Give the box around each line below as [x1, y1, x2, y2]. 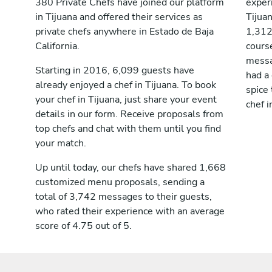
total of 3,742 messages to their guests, [35, 190, 212, 203]
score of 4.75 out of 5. [35, 219, 132, 233]
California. [35, 39, 80, 53]
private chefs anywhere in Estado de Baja [35, 25, 214, 38]
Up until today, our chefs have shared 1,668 [35, 161, 226, 174]
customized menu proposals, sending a [35, 175, 205, 189]
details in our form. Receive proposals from [35, 107, 223, 121]
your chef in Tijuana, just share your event [35, 93, 217, 106]
